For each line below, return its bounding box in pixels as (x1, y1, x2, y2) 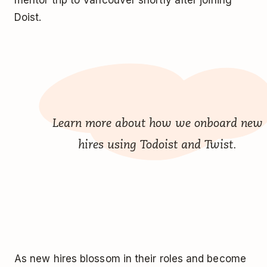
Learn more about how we (52, 116, 194, 131)
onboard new (194, 116, 263, 131)
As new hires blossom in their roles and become (14, 253, 246, 265)
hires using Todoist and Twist (78, 137, 233, 152)
